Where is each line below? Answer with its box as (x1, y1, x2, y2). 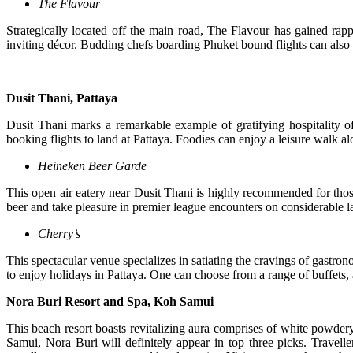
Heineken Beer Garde (38, 159, 147, 173)
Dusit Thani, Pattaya (6, 91, 117, 106)
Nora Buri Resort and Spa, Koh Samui (6, 295, 214, 309)
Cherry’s (38, 227, 80, 241)
